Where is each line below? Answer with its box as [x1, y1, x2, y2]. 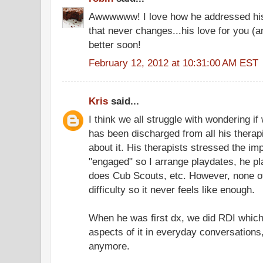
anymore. [89, 240, 130, 252]
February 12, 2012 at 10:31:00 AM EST [89, 56, 258, 69]
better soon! [89, 39, 141, 51]
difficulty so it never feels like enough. [89, 184, 255, 196]
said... [108, 95, 139, 107]
